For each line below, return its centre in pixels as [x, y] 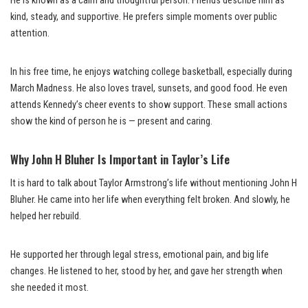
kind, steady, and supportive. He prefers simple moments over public [144, 16]
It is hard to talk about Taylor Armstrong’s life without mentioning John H [154, 183]
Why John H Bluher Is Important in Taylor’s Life [120, 159]
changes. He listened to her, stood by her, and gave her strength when [146, 271]
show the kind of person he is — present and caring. [111, 121]
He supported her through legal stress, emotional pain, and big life [140, 254]
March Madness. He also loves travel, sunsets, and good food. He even [149, 88]
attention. [30, 33]
